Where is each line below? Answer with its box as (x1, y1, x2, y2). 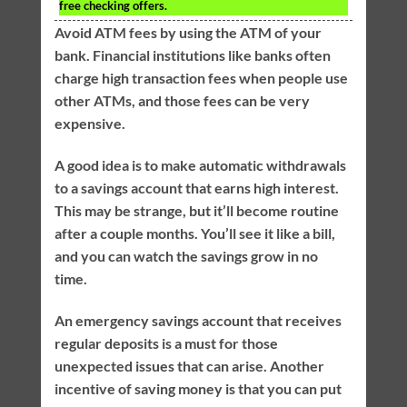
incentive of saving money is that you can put (54, 379, 342, 397)
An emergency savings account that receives (54, 311, 342, 329)
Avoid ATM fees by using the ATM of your (54, 24, 322, 42)
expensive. (54, 114, 125, 133)
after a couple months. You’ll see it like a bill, (54, 224, 335, 243)
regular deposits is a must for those (54, 333, 278, 352)
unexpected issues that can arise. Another (54, 356, 324, 374)
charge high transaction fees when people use (54, 69, 348, 87)
